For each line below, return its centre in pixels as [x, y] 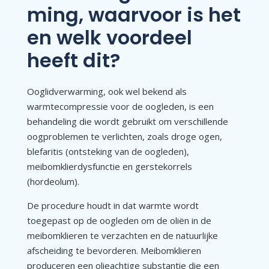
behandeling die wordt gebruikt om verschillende [127, 121]
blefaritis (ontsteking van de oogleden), [108, 151]
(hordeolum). [53, 181]
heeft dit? [73, 60]
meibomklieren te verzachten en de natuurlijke [122, 235]
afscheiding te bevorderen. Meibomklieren [114, 250]
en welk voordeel [109, 37]
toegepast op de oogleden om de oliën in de [119, 220]
